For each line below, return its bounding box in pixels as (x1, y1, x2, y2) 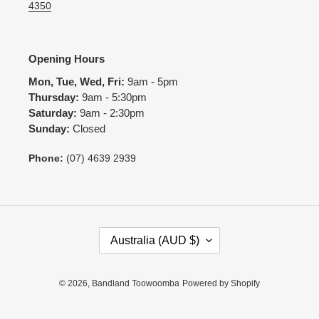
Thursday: (28, 91, 82, 104)
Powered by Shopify (182, 278, 260, 288)
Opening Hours (28, 52, 105, 65)
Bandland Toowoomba (92, 278, 179, 288)
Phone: (28, 152, 63, 164)
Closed (73, 122, 105, 135)
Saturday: (28, 107, 80, 120)
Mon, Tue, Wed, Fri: (28, 75, 127, 88)
